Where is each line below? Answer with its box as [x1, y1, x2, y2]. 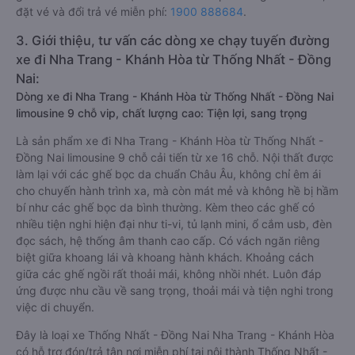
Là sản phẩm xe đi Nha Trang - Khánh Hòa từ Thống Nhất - [16, 134, 323, 147]
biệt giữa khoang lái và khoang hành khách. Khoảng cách [16, 250, 314, 264]
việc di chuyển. [16, 300, 94, 314]
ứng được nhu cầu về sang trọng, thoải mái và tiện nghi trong [16, 284, 334, 297]
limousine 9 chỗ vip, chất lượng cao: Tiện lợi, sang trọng [16, 106, 307, 120]
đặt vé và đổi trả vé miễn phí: [16, 5, 170, 18]
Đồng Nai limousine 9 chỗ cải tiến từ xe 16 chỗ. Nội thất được [16, 151, 334, 164]
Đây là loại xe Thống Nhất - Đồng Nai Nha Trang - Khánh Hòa [16, 328, 334, 342]
